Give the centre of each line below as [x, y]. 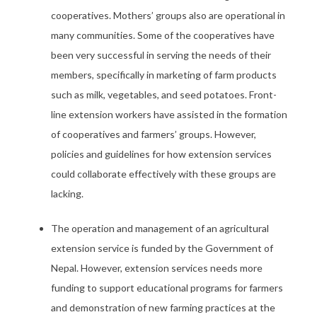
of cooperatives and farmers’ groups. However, [154, 134]
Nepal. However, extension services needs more [157, 268]
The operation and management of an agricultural [160, 228]
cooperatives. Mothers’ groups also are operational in [168, 15]
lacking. [67, 194]
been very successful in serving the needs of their [161, 55]
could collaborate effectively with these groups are [163, 174]
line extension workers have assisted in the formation [169, 114]
